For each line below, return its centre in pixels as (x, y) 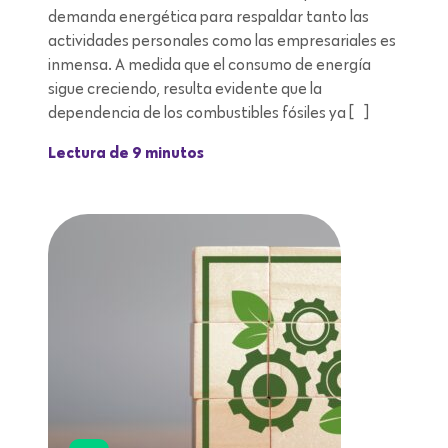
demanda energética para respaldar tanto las (208, 16)
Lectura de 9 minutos (126, 153)
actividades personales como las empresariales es (222, 40)
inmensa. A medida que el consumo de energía (209, 64)
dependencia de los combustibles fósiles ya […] (208, 112)
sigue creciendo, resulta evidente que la (185, 88)
